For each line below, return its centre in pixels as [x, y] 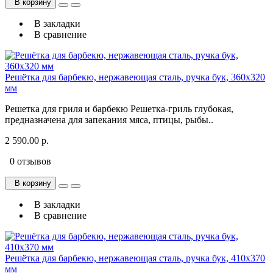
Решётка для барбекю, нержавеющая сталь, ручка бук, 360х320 [135, 77]
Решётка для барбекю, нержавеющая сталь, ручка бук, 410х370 [135, 258]
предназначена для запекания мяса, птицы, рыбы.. [109, 120]
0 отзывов [28, 161]
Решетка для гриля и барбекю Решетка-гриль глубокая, [119, 109]
